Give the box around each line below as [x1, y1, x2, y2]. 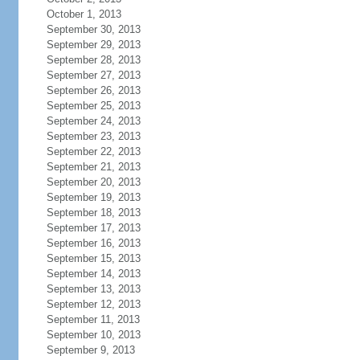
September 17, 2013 [46, 222, 141, 234]
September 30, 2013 [46, 23, 141, 35]
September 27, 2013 [46, 69, 141, 81]
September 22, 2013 [46, 145, 141, 157]
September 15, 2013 [46, 252, 141, 264]
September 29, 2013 [46, 39, 141, 51]
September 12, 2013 [46, 298, 141, 310]
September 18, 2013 [46, 207, 141, 219]
